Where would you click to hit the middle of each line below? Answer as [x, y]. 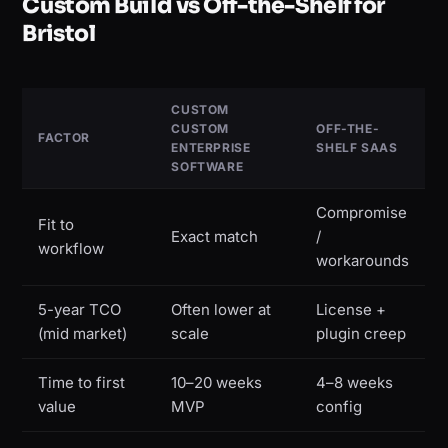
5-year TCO [79, 310]
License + [351, 310]
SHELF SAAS [357, 148]
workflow [71, 249]
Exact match [214, 237]
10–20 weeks [216, 383]
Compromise [361, 213]
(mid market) [82, 334]
